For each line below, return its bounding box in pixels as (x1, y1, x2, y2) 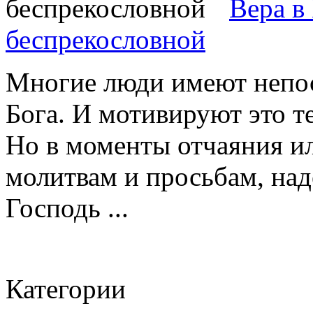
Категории (6, 273, 126, 304)
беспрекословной (6, 24, 205, 54)
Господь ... (6, 192, 129, 223)
